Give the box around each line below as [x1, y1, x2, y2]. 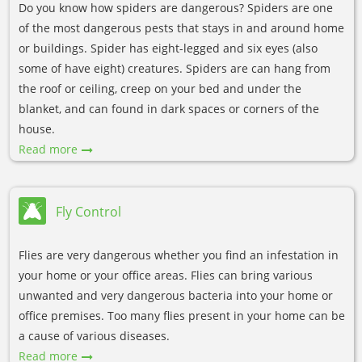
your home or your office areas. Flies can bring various [19, 267, 313, 283]
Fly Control [56, 202, 121, 221]
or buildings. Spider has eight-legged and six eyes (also [19, 40, 318, 57]
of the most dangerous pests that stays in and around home [19, 20, 344, 36]
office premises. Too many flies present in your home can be [19, 307, 345, 323]
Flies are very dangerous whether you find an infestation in [19, 246, 339, 263]
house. [19, 121, 55, 137]
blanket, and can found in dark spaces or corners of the [19, 101, 319, 117]
